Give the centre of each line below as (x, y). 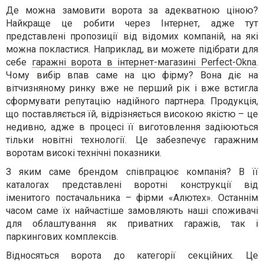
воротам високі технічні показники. (84, 153)
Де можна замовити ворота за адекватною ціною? (132, 10)
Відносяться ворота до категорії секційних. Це (132, 255)
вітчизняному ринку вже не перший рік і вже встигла (132, 88)
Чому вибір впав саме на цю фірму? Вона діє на (132, 75)
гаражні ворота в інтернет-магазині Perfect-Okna (144, 62)
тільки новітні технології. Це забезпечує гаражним (132, 140)
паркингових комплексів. (62, 237)
